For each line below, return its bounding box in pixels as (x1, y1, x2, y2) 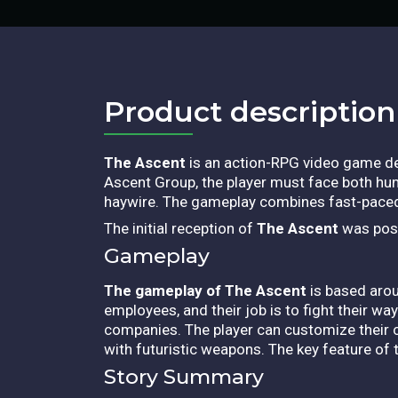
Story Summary (104, 363, 264, 389)
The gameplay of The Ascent (104, 281, 310, 299)
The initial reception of (104, 219, 257, 237)
